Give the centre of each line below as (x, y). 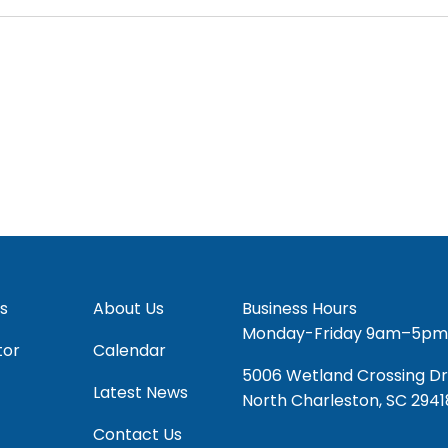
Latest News (140, 392)
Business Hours (299, 308)
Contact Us (137, 434)
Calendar (129, 350)
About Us (128, 308)
